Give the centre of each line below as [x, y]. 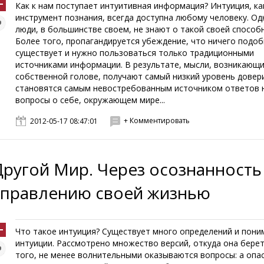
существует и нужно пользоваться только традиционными [135, 53]
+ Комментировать [157, 121]
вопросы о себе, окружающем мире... [90, 100]
